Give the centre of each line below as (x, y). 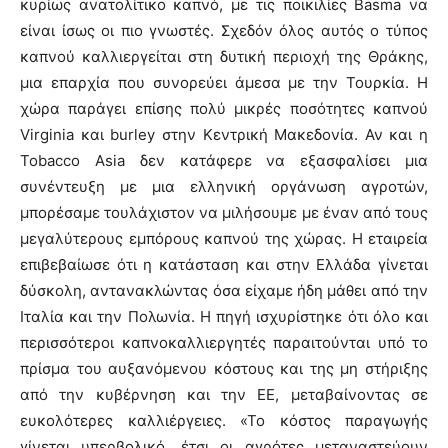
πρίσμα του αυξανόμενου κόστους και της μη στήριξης (224, 368)
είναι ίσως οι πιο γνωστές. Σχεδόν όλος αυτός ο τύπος (224, 30)
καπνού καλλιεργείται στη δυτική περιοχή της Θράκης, (224, 56)
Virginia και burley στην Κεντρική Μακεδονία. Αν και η (224, 134)
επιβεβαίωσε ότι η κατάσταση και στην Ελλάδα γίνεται (224, 264)
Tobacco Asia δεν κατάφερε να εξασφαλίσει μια (224, 160)
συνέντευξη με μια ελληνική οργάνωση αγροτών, (224, 186)
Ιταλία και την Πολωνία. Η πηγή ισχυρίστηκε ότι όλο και (224, 316)
